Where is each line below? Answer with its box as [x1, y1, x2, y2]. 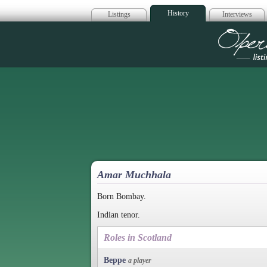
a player [128, 256, 151, 265]
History [167, 9, 189, 17]
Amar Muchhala [97, 169, 171, 181]
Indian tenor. [97, 210, 140, 219]
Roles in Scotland [104, 232, 172, 243]
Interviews [222, 10, 252, 18]
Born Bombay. [97, 191, 146, 201]
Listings [107, 10, 131, 18]
